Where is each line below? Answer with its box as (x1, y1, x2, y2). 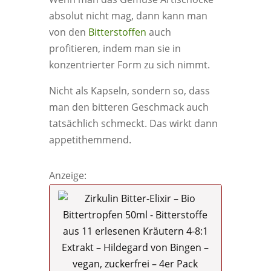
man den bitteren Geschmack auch (48, 100, 209, 114)
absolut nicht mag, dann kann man (48, 9, 207, 22)
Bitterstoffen (88, 25, 146, 39)
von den (48, 25, 88, 39)
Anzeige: (48, 169, 87, 182)
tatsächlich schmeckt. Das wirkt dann (48, 117, 218, 130)
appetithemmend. (48, 133, 131, 146)
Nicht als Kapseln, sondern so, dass (48, 84, 210, 97)
